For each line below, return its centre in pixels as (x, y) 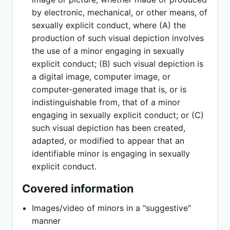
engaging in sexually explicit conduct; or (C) (118, 115)
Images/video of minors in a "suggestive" (112, 208)
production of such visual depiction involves (118, 38)
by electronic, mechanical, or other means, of (120, 12)
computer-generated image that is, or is (109, 89)
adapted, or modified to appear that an (108, 141)
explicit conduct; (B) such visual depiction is (118, 64)
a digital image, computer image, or (101, 76)
